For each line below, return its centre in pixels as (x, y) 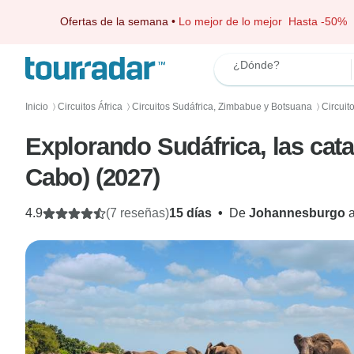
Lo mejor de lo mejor (233, 21)
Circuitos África (90, 107)
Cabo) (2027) (92, 177)
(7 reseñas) (137, 213)
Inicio (37, 107)
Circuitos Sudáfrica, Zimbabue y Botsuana (222, 107)
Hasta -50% (318, 21)
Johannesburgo (297, 213)
